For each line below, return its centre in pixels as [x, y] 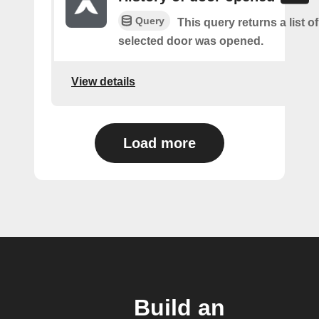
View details [103, 82]
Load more [159, 143]
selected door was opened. [191, 41]
